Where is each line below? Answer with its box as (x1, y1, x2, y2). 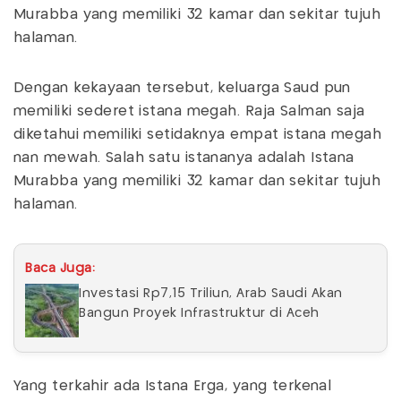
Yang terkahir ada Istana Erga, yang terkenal (13, 379, 332, 393)
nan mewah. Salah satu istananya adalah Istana (13, 150, 354, 165)
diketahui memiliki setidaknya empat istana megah (13, 127, 382, 141)
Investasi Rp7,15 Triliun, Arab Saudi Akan (79, 286, 343, 300)
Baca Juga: (25, 261, 95, 275)
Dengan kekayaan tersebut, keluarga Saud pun (13, 81, 351, 95)
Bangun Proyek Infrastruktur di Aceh (79, 306, 320, 320)
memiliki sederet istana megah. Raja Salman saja (13, 104, 365, 118)
